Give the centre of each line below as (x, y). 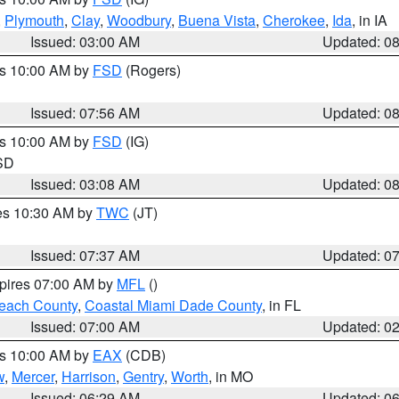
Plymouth (34, 20)
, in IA (370, 20)
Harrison (89, 376)
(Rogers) (151, 70)
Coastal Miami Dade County (173, 305)
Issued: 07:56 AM (85, 113)
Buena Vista (217, 20)
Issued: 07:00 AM (85, 326)
